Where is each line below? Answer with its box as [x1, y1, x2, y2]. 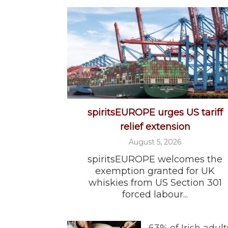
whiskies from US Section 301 [88, 177, 222, 188]
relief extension [120, 121, 190, 132]
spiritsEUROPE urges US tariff [87, 106, 223, 118]
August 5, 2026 [129, 137, 181, 147]
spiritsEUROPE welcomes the [88, 153, 222, 165]
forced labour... [122, 188, 188, 200]
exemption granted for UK [95, 165, 215, 177]
